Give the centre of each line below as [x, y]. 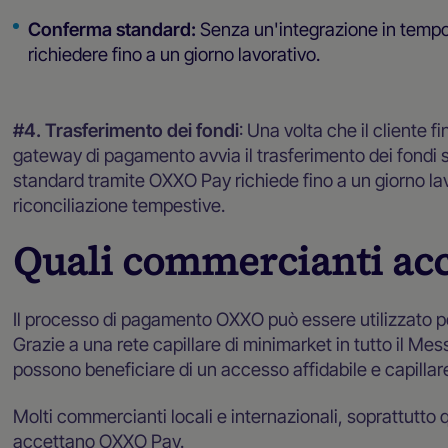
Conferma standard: [111, 28]
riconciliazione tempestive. [119, 205]
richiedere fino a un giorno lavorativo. [173, 53]
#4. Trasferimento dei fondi [126, 130]
